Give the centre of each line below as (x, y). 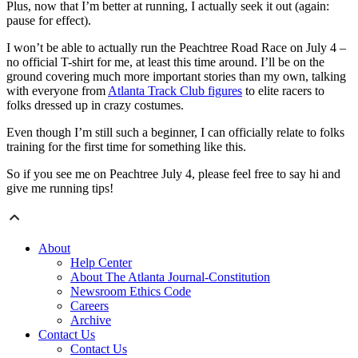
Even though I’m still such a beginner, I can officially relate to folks (175, 133)
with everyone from (57, 91)
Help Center (101, 263)
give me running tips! (60, 189)
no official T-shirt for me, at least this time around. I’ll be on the (165, 62)
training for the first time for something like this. (126, 147)
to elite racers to (283, 91)
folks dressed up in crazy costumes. (95, 105)
